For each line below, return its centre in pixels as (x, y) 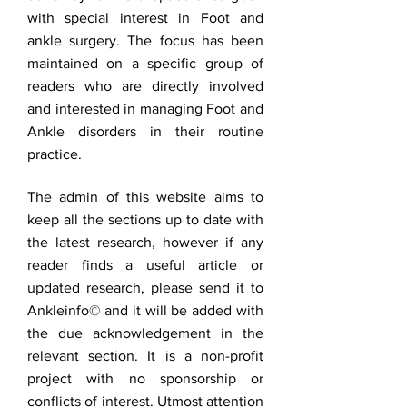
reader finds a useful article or (145, 265)
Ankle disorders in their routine (145, 131)
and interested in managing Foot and (145, 109)
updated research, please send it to (145, 288)
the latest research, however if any (145, 242)
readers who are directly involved (145, 86)
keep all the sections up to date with (145, 219)
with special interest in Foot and (145, 18)
